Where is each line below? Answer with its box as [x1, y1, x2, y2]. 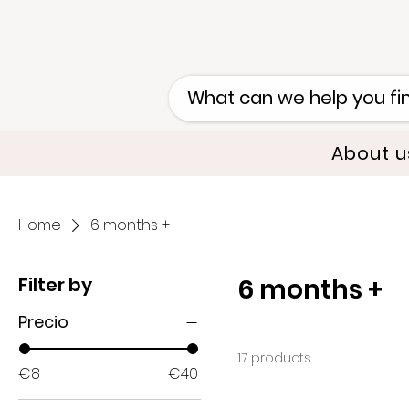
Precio [18, 310, 68, 334]
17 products [237, 349, 311, 368]
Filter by [18, 272, 92, 299]
